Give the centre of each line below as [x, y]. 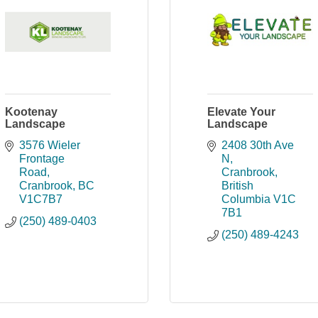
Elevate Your [241, 112]
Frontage [42, 159]
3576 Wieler [50, 145]
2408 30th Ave [258, 145]
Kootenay [31, 112]
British [237, 186]
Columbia [246, 199]
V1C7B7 [41, 199]
